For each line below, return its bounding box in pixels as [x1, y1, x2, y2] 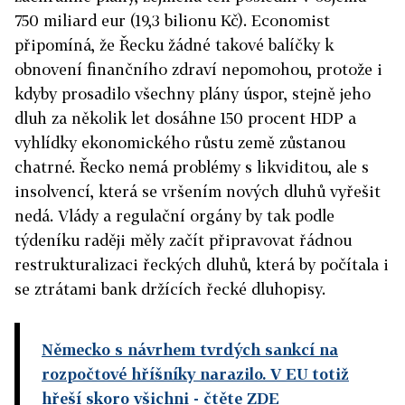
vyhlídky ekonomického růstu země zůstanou [14, 133, 345, 152]
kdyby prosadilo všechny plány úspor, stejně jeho [14, 84, 371, 103]
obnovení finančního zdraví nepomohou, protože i [14, 60, 382, 79]
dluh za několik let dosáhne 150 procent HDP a [14, 108, 356, 127]
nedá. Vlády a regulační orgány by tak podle [14, 206, 334, 225]
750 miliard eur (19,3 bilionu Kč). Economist [14, 11, 330, 30]
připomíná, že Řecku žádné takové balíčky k [14, 35, 334, 54]
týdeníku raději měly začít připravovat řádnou [14, 231, 352, 250]
